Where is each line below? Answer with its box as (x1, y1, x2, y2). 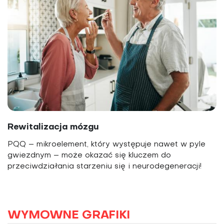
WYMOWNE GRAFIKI (7, 210, 130, 221)
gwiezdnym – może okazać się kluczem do (7, 152, 171, 159)
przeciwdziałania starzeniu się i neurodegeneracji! (7, 163, 201, 170)
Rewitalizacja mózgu (7, 123, 99, 132)
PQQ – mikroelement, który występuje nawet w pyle (7, 141, 205, 148)
